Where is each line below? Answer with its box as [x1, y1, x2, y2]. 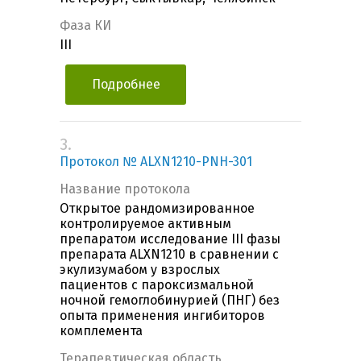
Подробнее [91, 77, 160, 93]
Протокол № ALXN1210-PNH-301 [60, 154, 252, 170]
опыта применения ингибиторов [60, 308, 265, 324]
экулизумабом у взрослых [60, 262, 220, 278]
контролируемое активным [60, 216, 231, 232]
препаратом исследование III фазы [60, 231, 280, 247]
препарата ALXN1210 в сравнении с [60, 247, 279, 263]
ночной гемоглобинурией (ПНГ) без [60, 293, 280, 309]
